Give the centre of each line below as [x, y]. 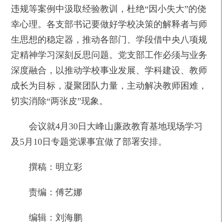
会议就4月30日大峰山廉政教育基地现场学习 [116, 126]
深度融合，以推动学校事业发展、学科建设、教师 [109, 70]
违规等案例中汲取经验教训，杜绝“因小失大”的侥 [109, 9]
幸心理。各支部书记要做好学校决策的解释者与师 [109, 24]
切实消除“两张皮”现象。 [60, 101]
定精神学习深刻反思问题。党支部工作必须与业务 [109, 55]
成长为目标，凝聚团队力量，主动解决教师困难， [109, 85]
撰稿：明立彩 [56, 167]
